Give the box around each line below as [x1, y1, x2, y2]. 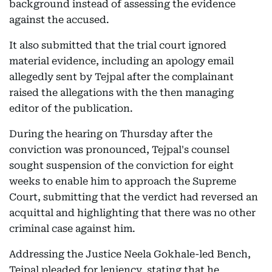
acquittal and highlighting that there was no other [9, 207, 256, 219]
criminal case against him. [9, 223, 135, 234]
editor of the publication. [9, 103, 133, 114]
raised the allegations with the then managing [9, 87, 234, 98]
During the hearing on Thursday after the [9, 128, 212, 140]
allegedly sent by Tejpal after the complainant [9, 71, 234, 83]
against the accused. [9, 14, 109, 25]
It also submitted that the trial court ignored [9, 39, 226, 51]
